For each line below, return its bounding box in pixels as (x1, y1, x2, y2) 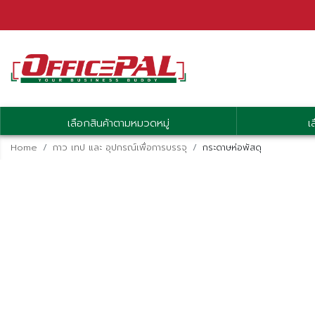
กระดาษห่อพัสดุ (202, 141, 262, 155)
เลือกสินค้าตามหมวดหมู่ (67, 115, 169, 131)
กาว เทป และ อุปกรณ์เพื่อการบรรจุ (53, 141, 187, 155)
